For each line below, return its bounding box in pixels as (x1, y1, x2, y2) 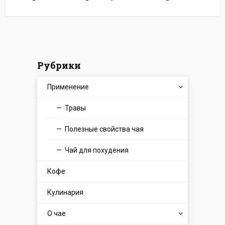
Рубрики (37, 59, 81, 71)
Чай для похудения (65, 146, 129, 154)
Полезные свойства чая (65, 125, 144, 133)
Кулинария (47, 188, 83, 196)
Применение (47, 83, 89, 91)
